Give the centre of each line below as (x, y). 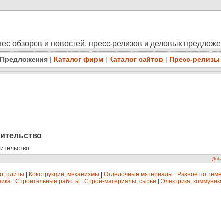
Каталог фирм (78, 59)
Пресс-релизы (194, 59)
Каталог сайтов (136, 59)
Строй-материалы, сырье (120, 181)
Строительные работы (48, 181)
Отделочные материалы (138, 174)
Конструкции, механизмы (64, 174)
